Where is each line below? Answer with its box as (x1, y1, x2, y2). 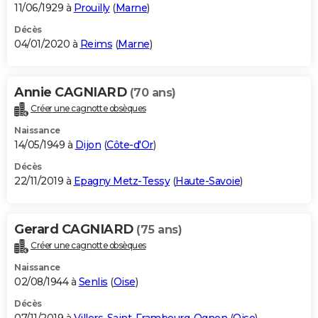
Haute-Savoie (175, 175, 240, 188)
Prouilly (73, 1, 110, 15)
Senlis (78, 275, 108, 289)
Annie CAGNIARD (14, 84, 130, 101)
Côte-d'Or (106, 138, 153, 152)
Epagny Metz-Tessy (73, 175, 170, 188)
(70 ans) (129, 86, 176, 100)
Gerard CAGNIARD (14, 221, 136, 238)
